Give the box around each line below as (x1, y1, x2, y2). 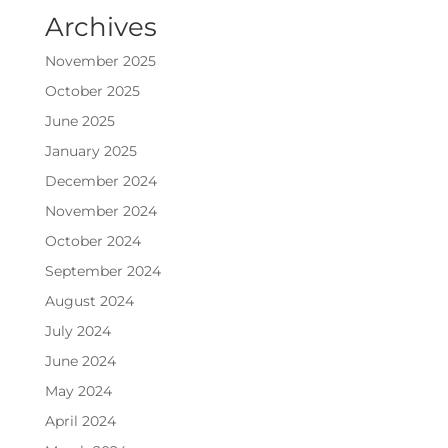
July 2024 (44, 322, 111, 341)
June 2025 (44, 112, 115, 131)
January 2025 (44, 142, 137, 161)
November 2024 (44, 202, 157, 221)
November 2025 (44, 52, 156, 71)
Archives (44, 11, 157, 44)
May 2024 (44, 382, 112, 401)
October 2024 (44, 232, 141, 251)
